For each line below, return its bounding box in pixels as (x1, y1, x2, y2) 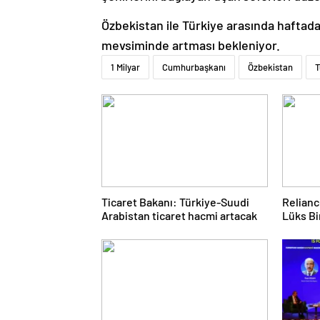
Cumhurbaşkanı (162, 61, 226, 74)
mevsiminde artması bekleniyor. (101, 37, 280, 54)
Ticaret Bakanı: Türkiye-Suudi (101, 195, 249, 209)
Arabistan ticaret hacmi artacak (101, 209, 257, 223)
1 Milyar (111, 61, 140, 74)
